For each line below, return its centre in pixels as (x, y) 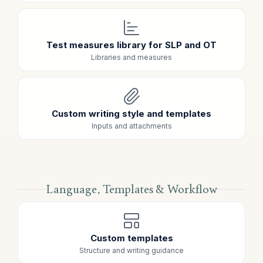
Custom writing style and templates (131, 114)
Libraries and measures (131, 57)
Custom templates (131, 238)
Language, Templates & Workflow (131, 189)
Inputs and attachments (131, 126)
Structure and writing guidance (131, 250)
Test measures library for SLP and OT (131, 45)
